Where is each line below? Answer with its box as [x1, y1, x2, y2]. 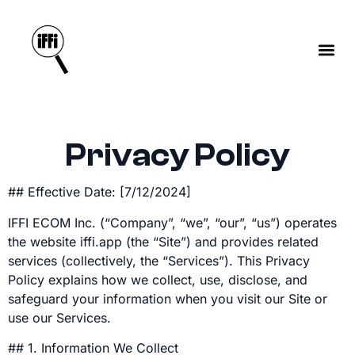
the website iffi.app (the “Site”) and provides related [8, 233, 319, 250]
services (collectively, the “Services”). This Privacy [8, 252, 310, 269]
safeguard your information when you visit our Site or [8, 290, 327, 307]
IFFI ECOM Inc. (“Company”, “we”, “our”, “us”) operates [8, 214, 337, 231]
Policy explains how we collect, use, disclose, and [8, 271, 307, 288]
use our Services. [8, 309, 111, 326]
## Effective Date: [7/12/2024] [8, 184, 191, 200]
